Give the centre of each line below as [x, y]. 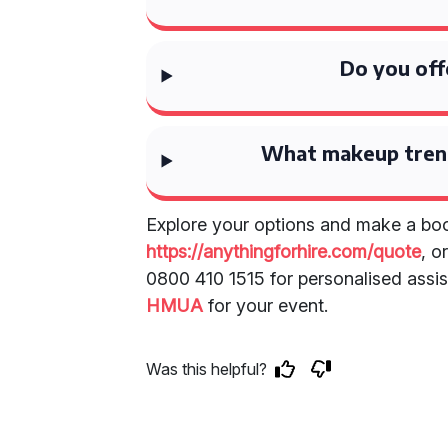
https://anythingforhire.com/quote [284, 251]
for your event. [266, 305]
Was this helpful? [207, 369]
